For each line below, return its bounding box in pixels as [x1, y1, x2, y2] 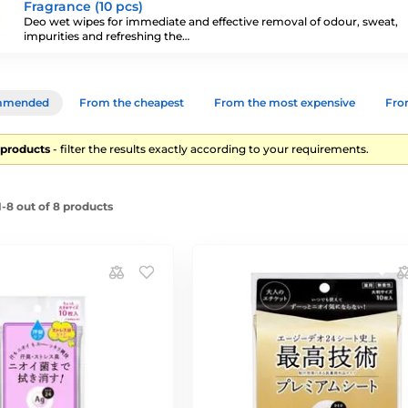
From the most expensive [214, 96, 355, 109]
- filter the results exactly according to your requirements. [50, 142, 369, 156]
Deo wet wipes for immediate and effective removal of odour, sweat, [24, 15, 398, 28]
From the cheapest [79, 96, 184, 109]
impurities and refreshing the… [24, 29, 189, 43]
